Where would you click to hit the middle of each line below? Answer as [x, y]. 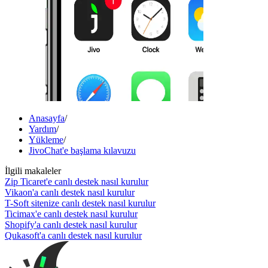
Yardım [42, 129]
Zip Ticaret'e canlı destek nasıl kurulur [77, 181]
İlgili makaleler [33, 170]
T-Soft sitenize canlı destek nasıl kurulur [80, 203]
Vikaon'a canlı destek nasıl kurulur [70, 192]
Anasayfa [47, 118]
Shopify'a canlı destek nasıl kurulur [71, 224]
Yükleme [46, 139]
